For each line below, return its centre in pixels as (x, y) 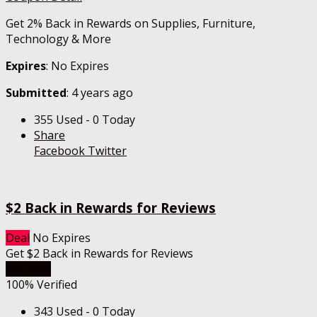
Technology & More (58, 39)
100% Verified (41, 284)
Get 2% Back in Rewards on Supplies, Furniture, (131, 24)
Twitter (106, 151)
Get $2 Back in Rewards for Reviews (99, 253)
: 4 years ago (100, 93)
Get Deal (28, 269)
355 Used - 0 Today (85, 120)
